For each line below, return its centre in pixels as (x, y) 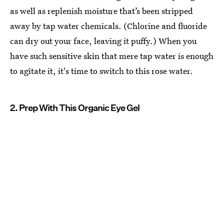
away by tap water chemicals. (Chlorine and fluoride (108, 26)
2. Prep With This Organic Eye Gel (75, 108)
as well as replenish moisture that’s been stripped (101, 11)
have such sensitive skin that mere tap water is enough (112, 56)
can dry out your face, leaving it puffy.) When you (103, 41)
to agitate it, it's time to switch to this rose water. (101, 71)
